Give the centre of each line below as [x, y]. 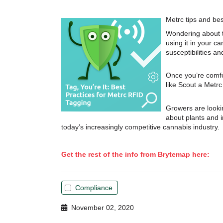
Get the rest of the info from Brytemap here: [136, 154]
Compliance [94, 188]
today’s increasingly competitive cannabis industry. [140, 127]
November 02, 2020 [101, 208]
